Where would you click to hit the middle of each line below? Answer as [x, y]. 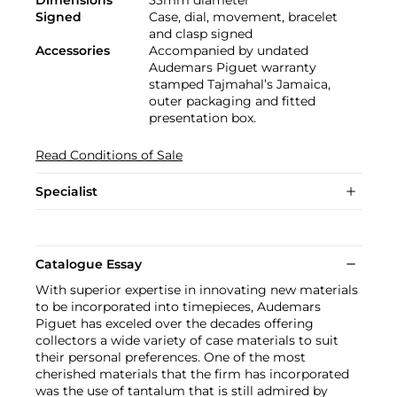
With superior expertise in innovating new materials [197, 289]
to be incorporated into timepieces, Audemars [178, 306]
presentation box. [202, 117]
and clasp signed [201, 33]
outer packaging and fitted [232, 101]
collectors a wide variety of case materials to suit [187, 340]
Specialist [66, 191]
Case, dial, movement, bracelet [243, 16]
